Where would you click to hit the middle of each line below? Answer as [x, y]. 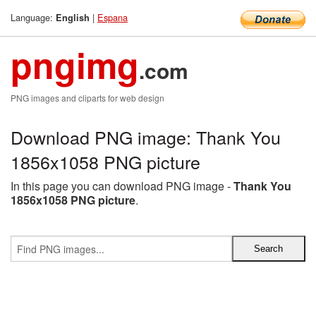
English [73, 18]
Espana [113, 17]
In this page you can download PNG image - [122, 186]
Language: [33, 17]
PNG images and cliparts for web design [87, 98]
